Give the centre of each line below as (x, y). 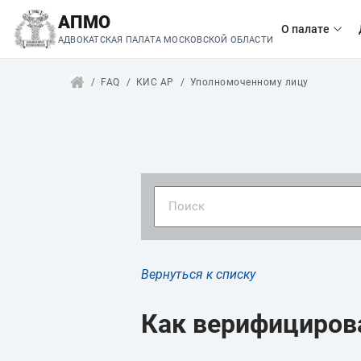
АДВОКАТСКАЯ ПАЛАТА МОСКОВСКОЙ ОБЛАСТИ (166, 40)
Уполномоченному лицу (249, 82)
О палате (306, 29)
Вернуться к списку (198, 274)
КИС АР (155, 82)
